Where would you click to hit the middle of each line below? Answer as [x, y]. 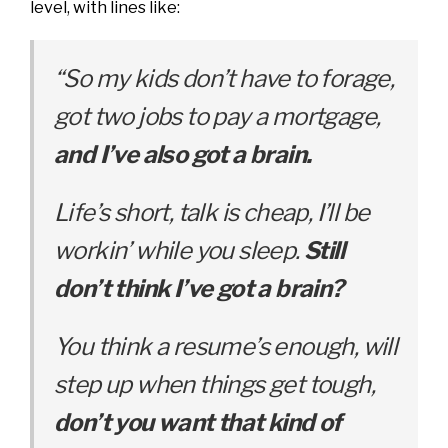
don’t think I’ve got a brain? [199, 288]
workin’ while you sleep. [179, 250]
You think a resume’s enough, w [217, 346]
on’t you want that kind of [205, 422]
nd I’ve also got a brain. [189, 154]
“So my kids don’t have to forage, [224, 78]
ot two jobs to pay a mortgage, [224, 116]
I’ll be [343, 212]
